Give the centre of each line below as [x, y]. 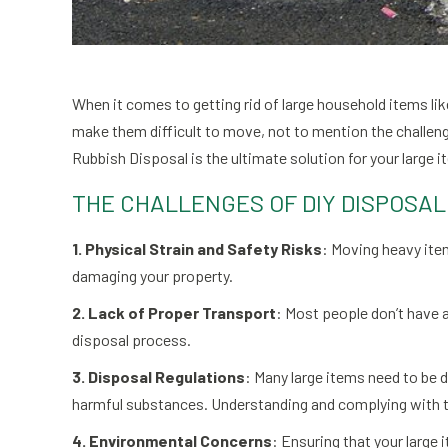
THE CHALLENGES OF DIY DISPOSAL [259, 202]
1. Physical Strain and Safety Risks [197, 248]
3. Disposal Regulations [158, 376]
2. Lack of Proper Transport [174, 312]
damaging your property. [152, 275]
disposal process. [131, 339]
